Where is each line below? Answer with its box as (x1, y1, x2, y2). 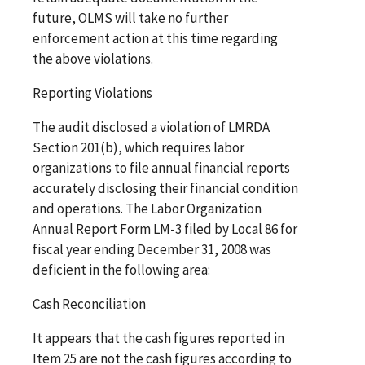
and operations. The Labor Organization (33, 199, 262, 218)
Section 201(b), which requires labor (33, 138, 244, 156)
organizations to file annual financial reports (33, 158, 290, 177)
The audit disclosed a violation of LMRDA (33, 117, 270, 136)
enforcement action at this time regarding (33, 29, 278, 47)
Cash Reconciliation (33, 294, 146, 313)
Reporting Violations (33, 83, 152, 102)
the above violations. (33, 49, 153, 68)
